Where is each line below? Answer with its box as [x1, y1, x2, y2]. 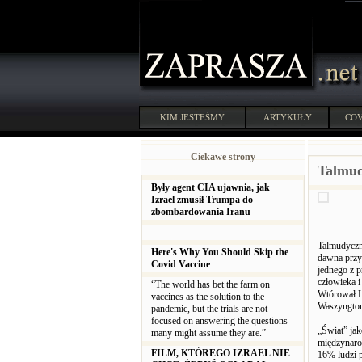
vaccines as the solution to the [151, 291, 264, 302]
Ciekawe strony [191, 151, 255, 162]
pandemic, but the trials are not [151, 303, 267, 314]
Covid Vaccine [151, 259, 210, 270]
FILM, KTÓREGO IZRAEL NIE [151, 347, 290, 359]
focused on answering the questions [151, 315, 288, 326]
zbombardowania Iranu [151, 206, 250, 217]
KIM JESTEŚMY [160, 112, 225, 122]
